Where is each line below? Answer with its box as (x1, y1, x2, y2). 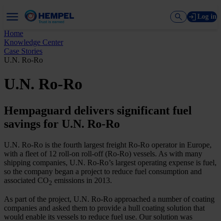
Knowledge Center (4, 38, 63, 46)
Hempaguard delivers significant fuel (4, 104, 192, 117)
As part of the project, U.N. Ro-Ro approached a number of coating (4, 194, 215, 203)
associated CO (4, 176, 49, 184)
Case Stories (4, 47, 42, 55)
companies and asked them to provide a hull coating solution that (4, 203, 205, 212)
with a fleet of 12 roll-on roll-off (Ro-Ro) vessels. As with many (4, 149, 202, 158)
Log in (197, 12, 217, 20)
